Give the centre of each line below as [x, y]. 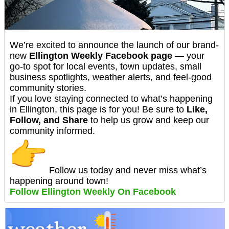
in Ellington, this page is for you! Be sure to [98, 110]
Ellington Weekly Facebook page [101, 56]
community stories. [48, 88]
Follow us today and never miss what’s [127, 170]
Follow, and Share [49, 120]
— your [188, 56]
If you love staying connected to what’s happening [111, 99]
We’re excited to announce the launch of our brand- [114, 45]
